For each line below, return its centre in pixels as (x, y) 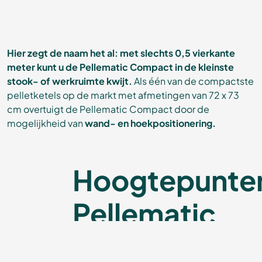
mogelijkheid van (46, 123)
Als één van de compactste (194, 81)
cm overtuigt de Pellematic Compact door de (108, 109)
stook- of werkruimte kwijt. (70, 81)
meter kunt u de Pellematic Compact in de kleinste (120, 67)
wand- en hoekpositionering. (150, 123)
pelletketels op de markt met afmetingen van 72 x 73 (123, 95)
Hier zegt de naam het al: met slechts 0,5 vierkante (121, 53)
